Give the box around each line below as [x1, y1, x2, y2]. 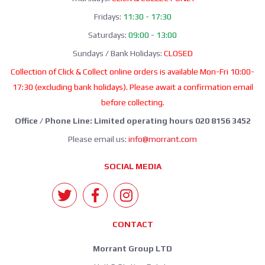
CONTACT [112, 219, 153, 229]
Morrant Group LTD [93, 243, 172, 253]
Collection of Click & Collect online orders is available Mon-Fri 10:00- [11, 66, 254, 76]
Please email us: [68, 134, 128, 144]
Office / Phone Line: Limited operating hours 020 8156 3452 [14, 115, 251, 125]
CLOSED [163, 48, 193, 58]
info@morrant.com [128, 134, 197, 144]
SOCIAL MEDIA [104, 161, 161, 171]
